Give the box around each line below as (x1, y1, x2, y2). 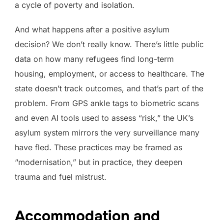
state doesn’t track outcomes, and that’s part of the (15, 83, 203, 93)
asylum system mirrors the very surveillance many (15, 127, 199, 137)
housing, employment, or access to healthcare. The (15, 68, 204, 79)
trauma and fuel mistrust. (15, 171, 107, 182)
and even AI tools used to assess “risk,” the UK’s (15, 112, 193, 123)
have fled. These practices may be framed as (15, 142, 182, 152)
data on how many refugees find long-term (15, 54, 174, 64)
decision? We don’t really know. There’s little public (15, 39, 204, 49)
